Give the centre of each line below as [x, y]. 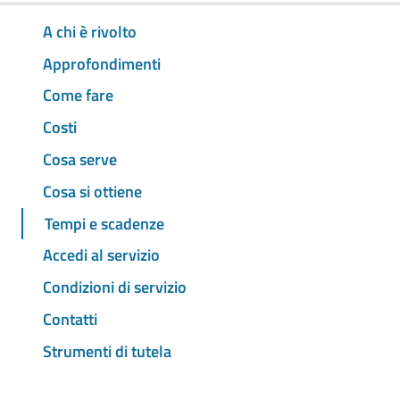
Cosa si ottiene [92, 191]
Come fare [78, 96]
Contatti [70, 319]
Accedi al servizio [101, 255]
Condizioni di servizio [115, 287]
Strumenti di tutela [107, 351]
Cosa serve [80, 160]
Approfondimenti [102, 63]
